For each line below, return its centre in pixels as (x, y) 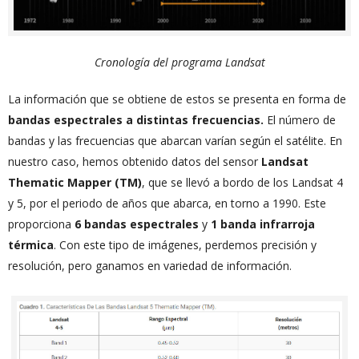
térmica (31, 245)
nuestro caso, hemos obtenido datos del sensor (135, 162)
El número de (300, 120)
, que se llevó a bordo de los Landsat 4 (242, 183)
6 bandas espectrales (137, 224)
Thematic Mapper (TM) (75, 183)
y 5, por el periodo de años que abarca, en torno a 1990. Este (167, 204)
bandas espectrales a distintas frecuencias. (136, 120)
